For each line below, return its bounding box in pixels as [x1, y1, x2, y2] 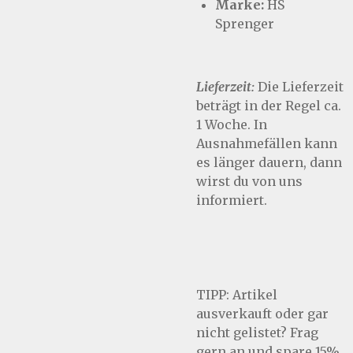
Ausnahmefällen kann [196, 136, 337, 151]
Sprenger [215, 16, 274, 32]
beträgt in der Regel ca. [196, 98, 341, 113]
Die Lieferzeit [255, 79, 344, 95]
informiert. [196, 192, 267, 208]
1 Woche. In [196, 117, 267, 132]
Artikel [229, 287, 277, 303]
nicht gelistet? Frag [196, 325, 318, 340]
